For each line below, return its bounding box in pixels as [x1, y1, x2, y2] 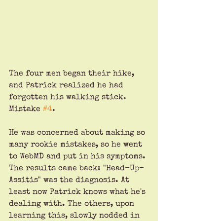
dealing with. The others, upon [9, 200, 137, 208]
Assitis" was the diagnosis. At [9, 176, 132, 184]
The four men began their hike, [9, 70, 137, 78]
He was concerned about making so [9, 129, 147, 137]
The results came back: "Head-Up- [9, 164, 144, 173]
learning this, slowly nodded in [9, 212, 142, 220]
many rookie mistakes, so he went [9, 141, 145, 149]
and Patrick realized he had [9, 81, 126, 90]
